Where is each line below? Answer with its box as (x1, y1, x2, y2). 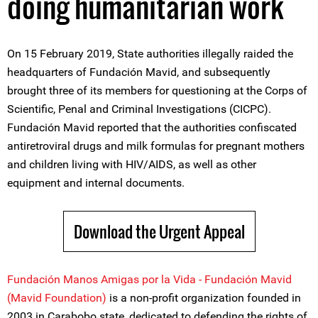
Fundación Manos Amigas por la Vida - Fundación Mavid (7, 273, 292, 286)
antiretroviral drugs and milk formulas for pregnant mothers (7, 139, 305, 153)
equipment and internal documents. (7, 176, 185, 190)
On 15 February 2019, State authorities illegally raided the (7, 47, 293, 60)
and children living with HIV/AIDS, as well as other (7, 158, 256, 171)
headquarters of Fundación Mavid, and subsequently (7, 65, 270, 79)
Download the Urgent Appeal (73, 220, 245, 243)
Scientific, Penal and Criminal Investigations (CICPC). (7, 102, 271, 116)
